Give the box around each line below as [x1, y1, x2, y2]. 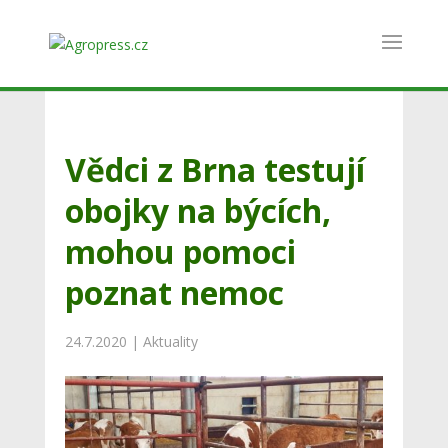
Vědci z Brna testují [64, 147, 365, 191]
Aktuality [142, 331, 198, 351]
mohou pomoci [64, 229, 296, 273]
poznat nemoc [64, 270, 284, 314]
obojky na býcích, [64, 188, 331, 232]
